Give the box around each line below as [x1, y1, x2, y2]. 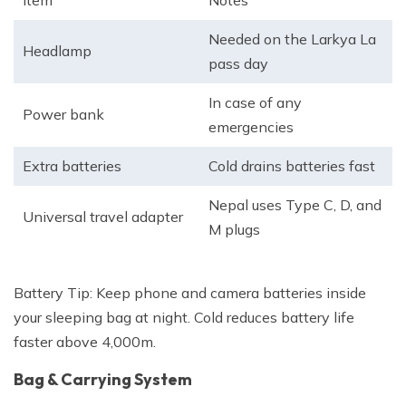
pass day [208, 54, 268, 73]
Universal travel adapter [23, 208, 183, 227]
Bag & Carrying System [14, 369, 192, 391]
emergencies [208, 118, 294, 137]
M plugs [208, 220, 260, 239]
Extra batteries [23, 157, 121, 176]
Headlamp [23, 42, 95, 61]
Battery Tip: [14, 284, 96, 303]
